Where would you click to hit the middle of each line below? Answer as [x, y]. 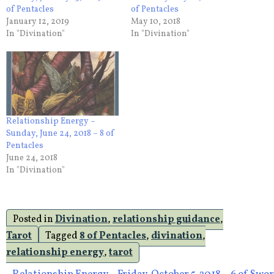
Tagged [62, 236]
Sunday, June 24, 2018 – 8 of [60, 133]
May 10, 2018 [156, 21]
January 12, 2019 [38, 21]
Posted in [34, 219]
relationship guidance [166, 219]
